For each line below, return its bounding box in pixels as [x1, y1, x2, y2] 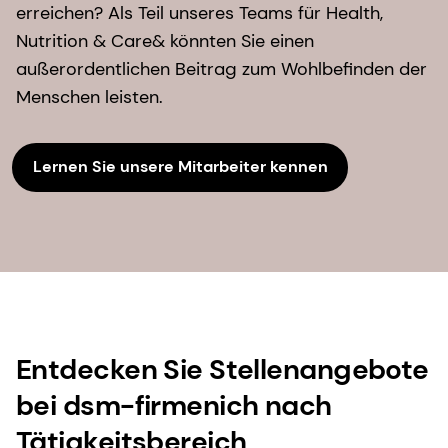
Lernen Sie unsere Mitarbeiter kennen [32, 156, 328, 178]
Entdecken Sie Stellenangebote [16, 350, 429, 388]
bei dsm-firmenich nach [16, 386, 332, 424]
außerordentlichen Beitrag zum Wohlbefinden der [16, 56, 427, 81]
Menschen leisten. [16, 84, 178, 109]
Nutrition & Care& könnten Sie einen [16, 28, 314, 53]
